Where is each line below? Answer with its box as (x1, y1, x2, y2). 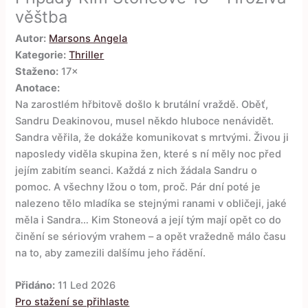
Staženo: (15, 65, 59, 78)
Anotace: (15, 82, 60, 95)
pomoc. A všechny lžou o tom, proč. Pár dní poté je (15, 181, 261, 194)
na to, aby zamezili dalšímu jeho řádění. (15, 247, 206, 260)
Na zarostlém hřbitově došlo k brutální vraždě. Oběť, (15, 98, 269, 111)
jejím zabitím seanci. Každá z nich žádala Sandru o (15, 164, 258, 177)
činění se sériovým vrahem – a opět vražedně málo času (15, 230, 287, 243)
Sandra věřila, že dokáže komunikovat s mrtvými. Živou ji (15, 131, 289, 144)
